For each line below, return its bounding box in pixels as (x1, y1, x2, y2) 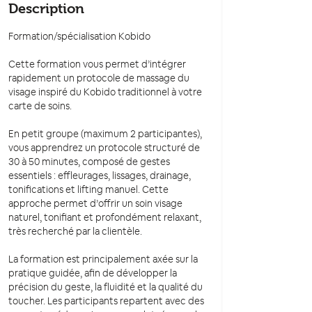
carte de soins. (8, 100, 72, 113)
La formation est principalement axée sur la (8, 253, 198, 266)
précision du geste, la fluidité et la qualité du (8, 281, 203, 294)
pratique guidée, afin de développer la (8, 267, 177, 280)
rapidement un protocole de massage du (8, 72, 189, 85)
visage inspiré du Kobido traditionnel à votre (8, 86, 202, 99)
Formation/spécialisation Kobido (8, 30, 150, 43)
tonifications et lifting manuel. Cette (8, 183, 169, 196)
